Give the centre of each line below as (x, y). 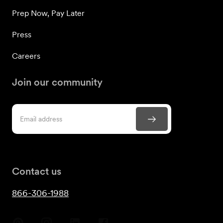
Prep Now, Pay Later (48, 13)
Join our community (57, 82)
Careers (26, 56)
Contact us (37, 171)
